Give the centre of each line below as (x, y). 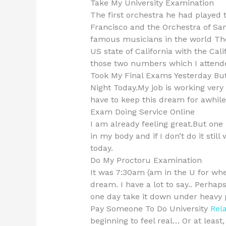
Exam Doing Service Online (142, 112)
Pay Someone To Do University (150, 209)
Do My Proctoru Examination (146, 160)
